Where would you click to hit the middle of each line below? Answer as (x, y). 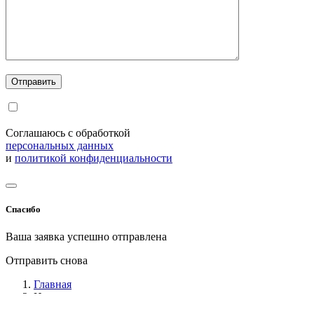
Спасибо (23, 210)
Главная (53, 285)
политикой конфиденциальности (94, 158)
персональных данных (60, 145)
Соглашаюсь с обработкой (68, 132)
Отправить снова (47, 261)
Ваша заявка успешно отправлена (86, 237)
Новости (54, 297)
